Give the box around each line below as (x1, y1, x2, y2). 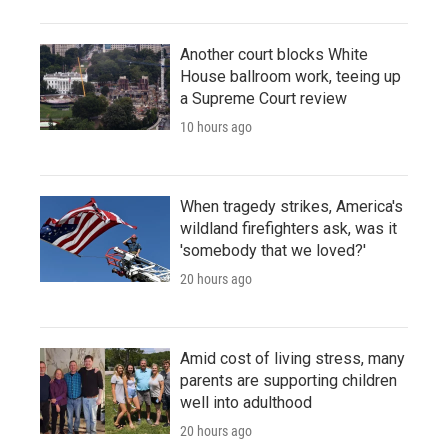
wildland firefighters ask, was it (180, 218, 397, 238)
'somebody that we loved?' (180, 240, 366, 260)
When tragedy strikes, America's (180, 196, 403, 216)
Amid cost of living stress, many (180, 348, 405, 368)
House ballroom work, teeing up (180, 66, 401, 86)
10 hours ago (180, 118, 252, 135)
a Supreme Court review (180, 88, 347, 108)
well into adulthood (180, 392, 312, 412)
